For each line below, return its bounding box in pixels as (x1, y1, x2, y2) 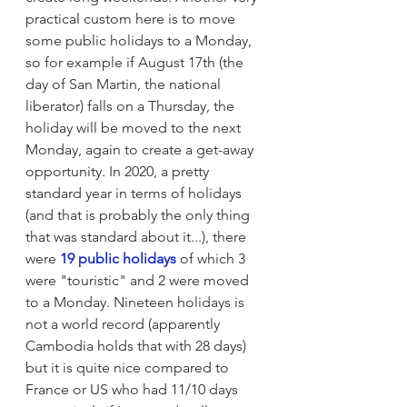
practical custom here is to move (25, 9, 239, 27)
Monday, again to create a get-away (25, 140, 257, 158)
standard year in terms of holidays (25, 184, 245, 202)
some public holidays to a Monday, (25, 31, 255, 49)
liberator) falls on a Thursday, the (25, 96, 238, 114)
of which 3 (176, 249, 249, 267)
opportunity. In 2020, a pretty (25, 162, 213, 180)
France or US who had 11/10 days (25, 380, 242, 398)
